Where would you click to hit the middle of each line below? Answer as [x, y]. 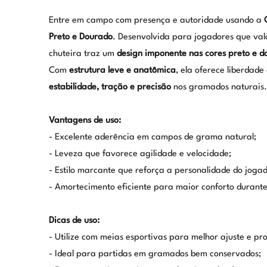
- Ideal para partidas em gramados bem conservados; [155, 254]
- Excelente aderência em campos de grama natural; [152, 137]
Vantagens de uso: [85, 120]
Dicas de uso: [74, 221]
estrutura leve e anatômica [122, 70]
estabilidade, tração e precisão [110, 87]
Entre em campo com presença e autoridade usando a [156, 20]
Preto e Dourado [80, 37]
